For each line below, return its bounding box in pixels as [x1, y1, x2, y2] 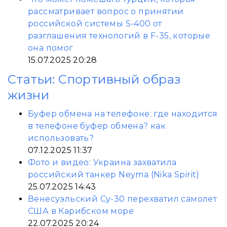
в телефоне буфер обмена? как [28, 121, 166, 131]
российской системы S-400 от [28, 19, 162, 28]
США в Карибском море [28, 206, 134, 216]
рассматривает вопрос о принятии [28, 7, 184, 16]
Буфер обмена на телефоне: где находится [28, 109, 218, 119]
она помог [28, 43, 73, 53]
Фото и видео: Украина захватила [28, 158, 177, 167]
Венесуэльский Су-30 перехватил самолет [28, 194, 217, 204]
